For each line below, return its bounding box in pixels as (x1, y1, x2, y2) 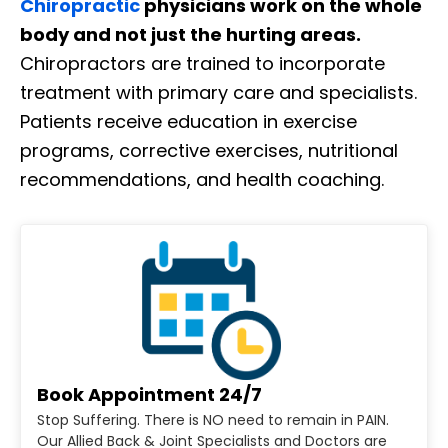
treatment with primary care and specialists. (20, 79, 417, 105)
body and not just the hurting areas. (20, 21, 361, 47)
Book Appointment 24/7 (37, 382, 262, 408)
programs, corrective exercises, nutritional (20, 137, 398, 163)
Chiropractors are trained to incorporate (20, 50, 385, 76)
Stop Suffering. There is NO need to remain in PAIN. (37, 410, 389, 431)
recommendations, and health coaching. (20, 166, 384, 192)
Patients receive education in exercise (20, 108, 357, 134)
